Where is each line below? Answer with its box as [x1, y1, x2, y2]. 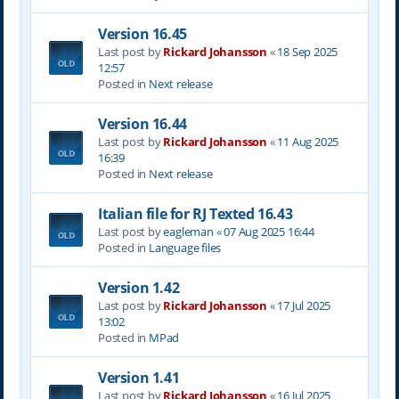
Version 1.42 [97, 277, 180, 297]
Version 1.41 [97, 367, 180, 387]
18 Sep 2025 [277, 43, 338, 60]
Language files [148, 239, 222, 256]
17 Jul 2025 [277, 297, 331, 313]
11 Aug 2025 [277, 133, 339, 150]
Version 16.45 [97, 23, 187, 44]
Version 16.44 [97, 113, 187, 134]
